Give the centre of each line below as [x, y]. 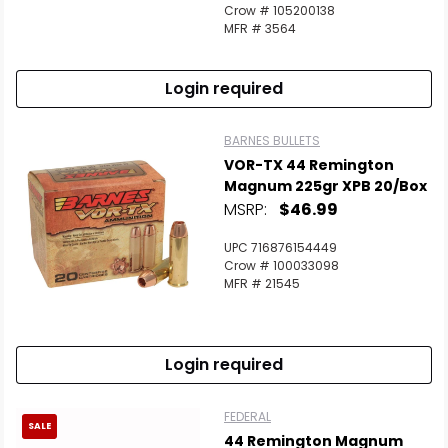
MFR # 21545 [262, 283]
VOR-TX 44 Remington [309, 165]
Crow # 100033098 [281, 265]
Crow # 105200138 [279, 10]
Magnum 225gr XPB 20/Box [325, 186]
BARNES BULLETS [272, 140]
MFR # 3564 [260, 28]
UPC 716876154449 [280, 247]
